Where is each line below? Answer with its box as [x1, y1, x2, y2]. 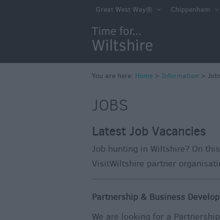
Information [162, 71, 199, 81]
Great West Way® [96, 5, 152, 14]
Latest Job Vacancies [92, 123, 206, 139]
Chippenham [171, 5, 210, 14]
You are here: [92, 71, 135, 81]
